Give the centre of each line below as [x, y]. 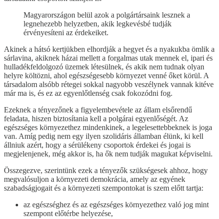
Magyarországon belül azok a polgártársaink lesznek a [107, 15]
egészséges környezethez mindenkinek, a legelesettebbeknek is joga [108, 127]
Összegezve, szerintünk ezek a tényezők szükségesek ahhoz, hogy [106, 170]
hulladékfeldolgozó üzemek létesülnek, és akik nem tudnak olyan [104, 66]
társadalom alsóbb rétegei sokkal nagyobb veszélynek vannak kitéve [109, 84]
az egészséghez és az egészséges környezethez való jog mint [116, 204]
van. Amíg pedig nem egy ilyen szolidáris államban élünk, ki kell [104, 136]
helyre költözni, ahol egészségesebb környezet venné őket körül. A [106, 75]
